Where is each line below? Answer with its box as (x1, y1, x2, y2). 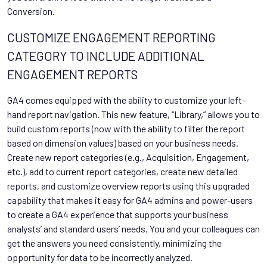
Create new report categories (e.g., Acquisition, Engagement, (7, 151, 249, 163)
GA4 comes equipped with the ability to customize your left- (7, 94, 246, 105)
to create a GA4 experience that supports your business (7, 208, 228, 220)
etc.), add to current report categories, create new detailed (7, 165, 238, 177)
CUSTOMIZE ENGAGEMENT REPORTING (7, 29, 216, 45)
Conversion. (7, 5, 55, 17)
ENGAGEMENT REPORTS (7, 66, 138, 82)
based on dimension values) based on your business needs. (7, 136, 238, 148)
